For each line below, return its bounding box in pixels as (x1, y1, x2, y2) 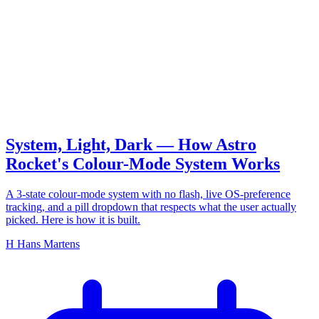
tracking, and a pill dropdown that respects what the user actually (6, 200, 296, 213)
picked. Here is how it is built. (6, 213, 140, 226)
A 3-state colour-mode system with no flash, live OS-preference (6, 187, 291, 200)
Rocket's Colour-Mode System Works (6, 154, 280, 173)
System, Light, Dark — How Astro (6, 135, 256, 154)
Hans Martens (17, 237, 80, 250)
